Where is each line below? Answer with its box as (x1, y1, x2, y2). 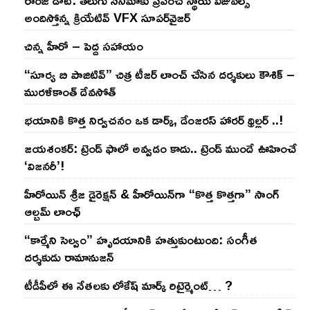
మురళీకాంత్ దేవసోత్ (24, 79, 116, 103)
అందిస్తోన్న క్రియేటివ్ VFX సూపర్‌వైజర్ (24, 5, 190, 29)
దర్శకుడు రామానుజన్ (24, 244, 114, 268)
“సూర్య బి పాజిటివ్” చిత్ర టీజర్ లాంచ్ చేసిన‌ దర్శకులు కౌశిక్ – (24, 62, 295, 86)
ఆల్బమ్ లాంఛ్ (24, 199, 81, 223)
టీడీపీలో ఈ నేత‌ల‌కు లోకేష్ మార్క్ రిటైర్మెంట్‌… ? (24, 273, 232, 297)
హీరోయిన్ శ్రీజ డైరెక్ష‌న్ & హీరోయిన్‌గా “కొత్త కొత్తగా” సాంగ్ (24, 181, 279, 206)
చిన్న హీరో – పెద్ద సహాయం (24, 33, 143, 57)
